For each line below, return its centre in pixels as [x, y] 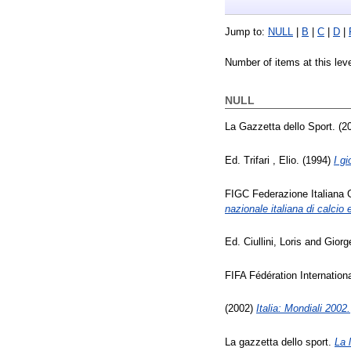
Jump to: [246, 32]
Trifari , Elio [270, 160]
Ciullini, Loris [273, 242]
